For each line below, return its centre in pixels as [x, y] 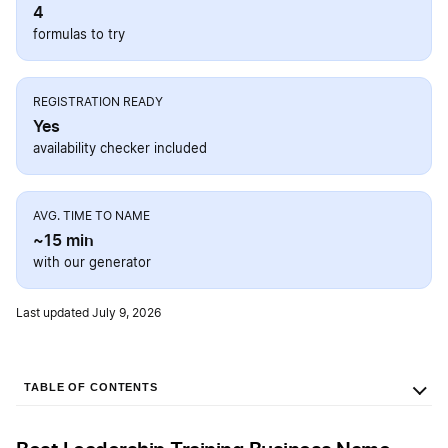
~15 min [63, 240]
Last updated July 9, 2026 [88, 313]
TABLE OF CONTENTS [91, 387]
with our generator [92, 264]
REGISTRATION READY [98, 102]
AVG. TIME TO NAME [91, 216]
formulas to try [79, 36]
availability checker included [120, 150]
